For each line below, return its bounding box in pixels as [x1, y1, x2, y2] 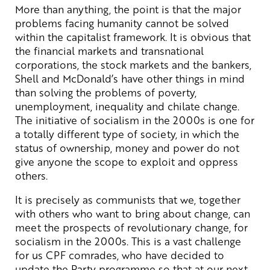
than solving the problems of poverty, [15, 84, 196, 99]
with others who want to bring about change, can [15, 206, 250, 221]
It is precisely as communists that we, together [15, 192, 240, 207]
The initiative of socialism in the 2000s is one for [15, 112, 254, 127]
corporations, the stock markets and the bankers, [15, 57, 251, 72]
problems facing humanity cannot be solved [15, 15, 229, 30]
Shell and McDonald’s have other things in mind [15, 71, 245, 86]
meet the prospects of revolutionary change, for [15, 219, 248, 234]
